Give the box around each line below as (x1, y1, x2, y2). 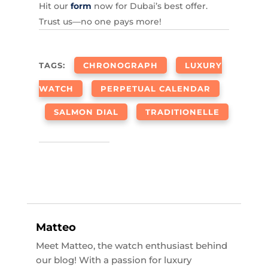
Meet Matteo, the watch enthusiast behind (35, 240, 227, 252)
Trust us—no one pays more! (38, 16, 162, 28)
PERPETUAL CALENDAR (100, 84, 211, 94)
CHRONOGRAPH (83, 60, 158, 71)
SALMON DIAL (53, 107, 118, 117)
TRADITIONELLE (145, 107, 220, 117)
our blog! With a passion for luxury (35, 254, 191, 266)
